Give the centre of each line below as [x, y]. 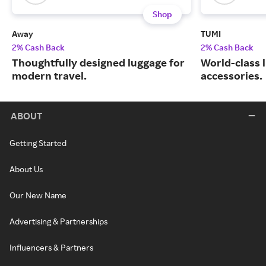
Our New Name [38, 195]
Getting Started [38, 143]
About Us [26, 169]
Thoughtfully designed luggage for [98, 63]
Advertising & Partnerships [58, 221]
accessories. [232, 76]
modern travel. [49, 76]
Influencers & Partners [51, 248]
